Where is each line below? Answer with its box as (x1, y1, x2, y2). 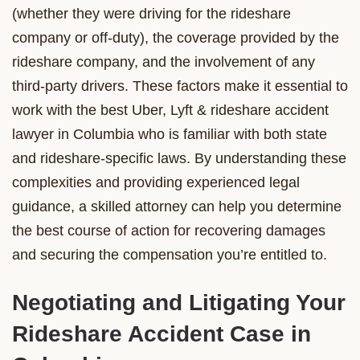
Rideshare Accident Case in (12, 321, 311, 346)
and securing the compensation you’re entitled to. (12, 246, 327, 263)
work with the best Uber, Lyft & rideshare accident (12, 101, 329, 118)
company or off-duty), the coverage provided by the (12, 29, 339, 46)
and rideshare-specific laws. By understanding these (12, 149, 346, 166)
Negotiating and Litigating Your (12, 289, 346, 315)
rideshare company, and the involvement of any (12, 53, 315, 70)
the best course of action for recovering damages (12, 222, 325, 239)
